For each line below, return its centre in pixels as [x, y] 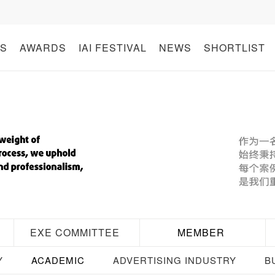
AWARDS [43, 48]
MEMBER [201, 232]
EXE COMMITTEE [75, 232]
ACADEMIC [58, 260]
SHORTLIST [234, 48]
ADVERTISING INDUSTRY [174, 260]
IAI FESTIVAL [112, 48]
